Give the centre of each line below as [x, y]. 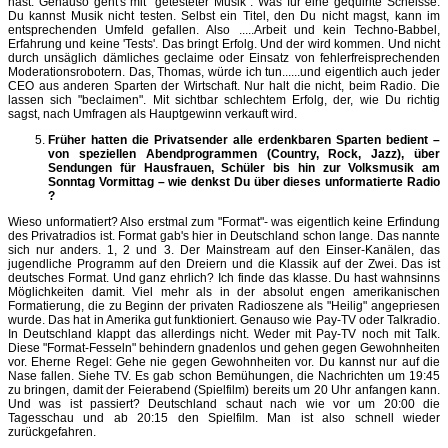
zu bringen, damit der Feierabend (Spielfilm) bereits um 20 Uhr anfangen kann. [224, 389]
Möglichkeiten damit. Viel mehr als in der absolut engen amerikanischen [224, 291]
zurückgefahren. [52, 431]
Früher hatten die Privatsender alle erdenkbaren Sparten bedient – [244, 139]
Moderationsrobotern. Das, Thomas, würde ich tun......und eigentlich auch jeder [224, 71]
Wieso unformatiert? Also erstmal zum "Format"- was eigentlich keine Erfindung [224, 221]
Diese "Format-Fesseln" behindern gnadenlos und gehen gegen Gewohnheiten [224, 347]
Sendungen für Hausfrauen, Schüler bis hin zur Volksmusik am [244, 167]
